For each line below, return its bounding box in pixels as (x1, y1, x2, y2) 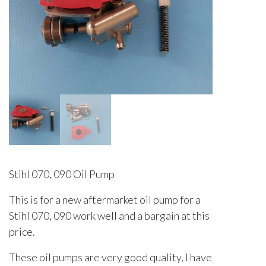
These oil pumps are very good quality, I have (9, 251, 212, 264)
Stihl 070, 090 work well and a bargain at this (9, 209, 210, 223)
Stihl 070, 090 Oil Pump (9, 167, 115, 181)
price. (9, 225, 35, 239)
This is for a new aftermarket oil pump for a (9, 193, 201, 207)
